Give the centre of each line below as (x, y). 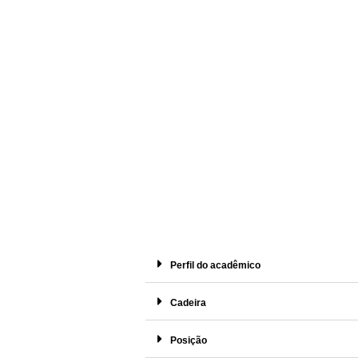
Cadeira (188, 302)
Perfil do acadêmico (215, 265)
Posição (189, 340)
